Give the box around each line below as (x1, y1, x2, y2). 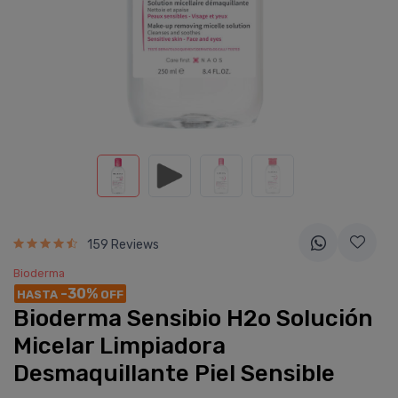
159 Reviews (87, 236, 159, 252)
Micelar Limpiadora (13, 332, 226, 360)
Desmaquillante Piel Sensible (13, 360, 335, 387)
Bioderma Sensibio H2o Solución (13, 305, 373, 332)
